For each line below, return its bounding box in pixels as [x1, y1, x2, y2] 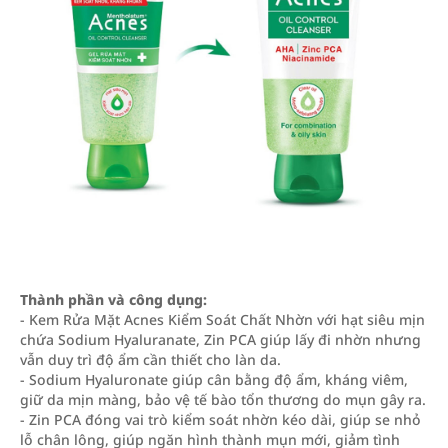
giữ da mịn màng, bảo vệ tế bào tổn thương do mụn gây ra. [20, 390, 426, 409]
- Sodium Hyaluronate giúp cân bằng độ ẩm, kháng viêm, [20, 370, 408, 389]
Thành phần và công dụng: [20, 290, 207, 309]
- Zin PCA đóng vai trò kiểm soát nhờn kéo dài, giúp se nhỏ [20, 410, 421, 429]
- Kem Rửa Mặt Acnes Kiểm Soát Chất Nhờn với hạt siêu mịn [20, 310, 425, 329]
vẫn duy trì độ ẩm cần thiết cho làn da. [20, 350, 281, 369]
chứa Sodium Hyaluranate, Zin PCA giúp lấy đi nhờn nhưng [20, 330, 421, 349]
